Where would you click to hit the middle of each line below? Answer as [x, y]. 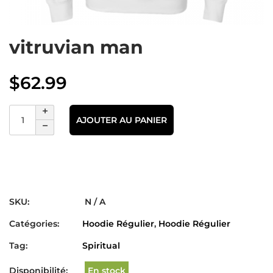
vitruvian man [76, 47]
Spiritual [101, 246]
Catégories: [34, 224]
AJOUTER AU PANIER [122, 120]
